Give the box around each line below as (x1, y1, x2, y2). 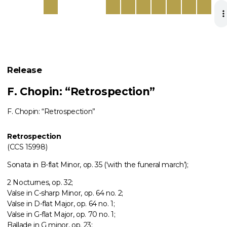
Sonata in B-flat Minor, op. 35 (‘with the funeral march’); (7, 160, 188, 169)
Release (7, 65, 42, 75)
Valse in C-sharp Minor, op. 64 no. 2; (7, 188, 124, 198)
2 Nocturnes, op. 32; (7, 178, 73, 187)
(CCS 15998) (7, 142, 48, 152)
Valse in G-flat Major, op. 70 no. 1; (7, 210, 116, 219)
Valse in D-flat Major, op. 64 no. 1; (7, 199, 115, 208)
